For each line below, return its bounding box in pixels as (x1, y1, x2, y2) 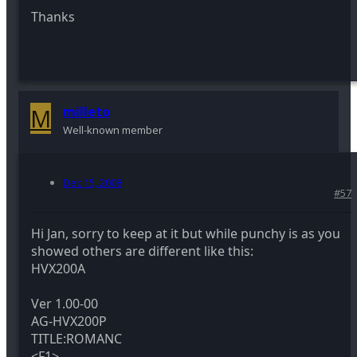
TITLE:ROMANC (31, 329, 122, 347)
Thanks (31, 7, 75, 25)
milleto (63, 102, 110, 120)
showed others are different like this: (31, 241, 253, 260)
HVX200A (31, 259, 85, 277)
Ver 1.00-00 (31, 294, 98, 312)
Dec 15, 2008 (63, 175, 122, 190)
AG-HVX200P (31, 312, 107, 330)
